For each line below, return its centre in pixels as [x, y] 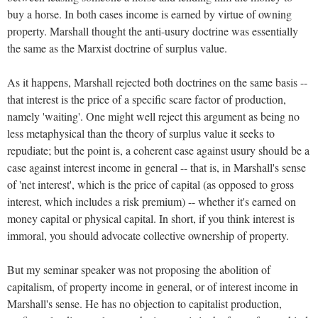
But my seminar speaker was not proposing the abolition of [139, 269]
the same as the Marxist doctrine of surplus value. [117, 48]
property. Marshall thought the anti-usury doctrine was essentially [153, 31]
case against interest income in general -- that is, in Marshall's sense [157, 167]
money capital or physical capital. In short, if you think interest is [151, 218]
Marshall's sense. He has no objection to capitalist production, [144, 303]
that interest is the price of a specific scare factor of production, [147, 99]
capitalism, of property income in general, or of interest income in [153, 286]
